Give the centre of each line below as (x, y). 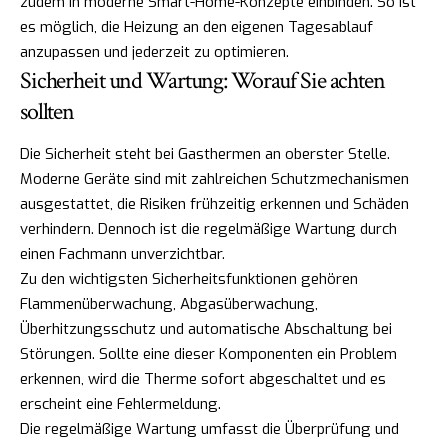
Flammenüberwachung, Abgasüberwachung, (169, 303)
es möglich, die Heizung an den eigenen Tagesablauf (196, 26)
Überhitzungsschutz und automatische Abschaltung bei (206, 328)
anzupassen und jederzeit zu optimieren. (154, 51)
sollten (47, 111)
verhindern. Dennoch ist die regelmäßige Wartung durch (208, 228)
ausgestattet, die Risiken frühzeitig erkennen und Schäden (214, 203)
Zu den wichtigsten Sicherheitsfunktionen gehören (189, 278)
